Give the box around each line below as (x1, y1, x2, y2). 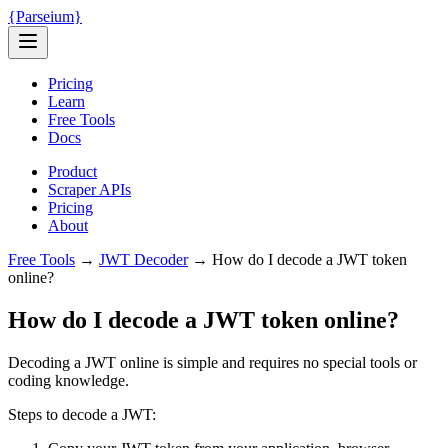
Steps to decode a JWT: (8, 405, 156, 423)
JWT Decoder (99, 251, 188, 268)
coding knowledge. (8, 371, 129, 389)
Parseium (16, 8, 74, 25)
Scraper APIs (48, 181, 131, 198)
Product (48, 163, 97, 180)
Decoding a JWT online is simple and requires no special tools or (8, 353, 417, 371)
